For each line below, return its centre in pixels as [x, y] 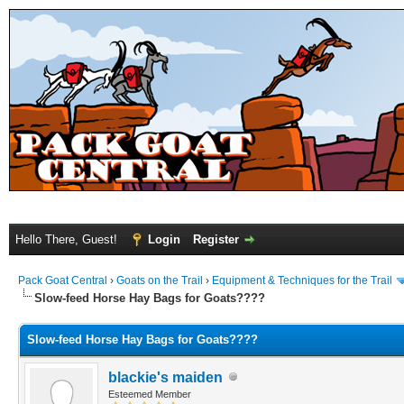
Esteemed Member [150, 394]
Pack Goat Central [63, 280]
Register [216, 239]
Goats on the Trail [160, 280]
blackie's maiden [165, 377]
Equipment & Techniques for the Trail [302, 280]
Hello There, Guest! [68, 239]
